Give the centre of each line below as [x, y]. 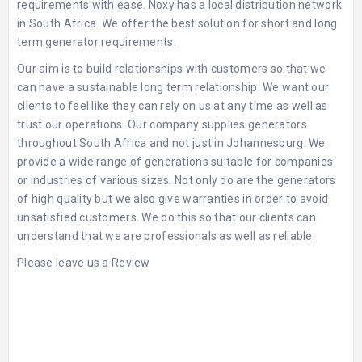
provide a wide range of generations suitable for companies [175, 161]
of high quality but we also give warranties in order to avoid [173, 198]
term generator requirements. [97, 42]
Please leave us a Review [84, 262]
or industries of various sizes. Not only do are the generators [177, 180]
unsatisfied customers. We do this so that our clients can [166, 217]
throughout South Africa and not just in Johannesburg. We [171, 143]
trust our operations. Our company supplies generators [162, 124]
